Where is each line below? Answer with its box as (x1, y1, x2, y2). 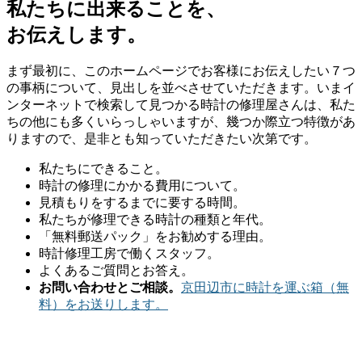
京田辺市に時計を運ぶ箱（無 (181, 280, 349, 295)
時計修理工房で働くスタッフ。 (39, 246, 220, 261)
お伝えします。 (6, 23, 146, 45)
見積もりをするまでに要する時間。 (39, 196, 246, 210)
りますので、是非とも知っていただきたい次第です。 (6, 132, 317, 146)
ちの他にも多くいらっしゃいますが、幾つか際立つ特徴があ (6, 115, 356, 129)
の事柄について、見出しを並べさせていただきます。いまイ (6, 81, 356, 95)
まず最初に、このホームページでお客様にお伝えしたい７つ (6, 64, 356, 78)
